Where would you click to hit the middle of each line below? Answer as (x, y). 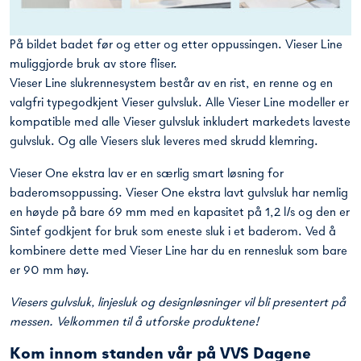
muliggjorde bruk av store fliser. (93, 64)
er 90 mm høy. (50, 270)
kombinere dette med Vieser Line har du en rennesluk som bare (178, 251)
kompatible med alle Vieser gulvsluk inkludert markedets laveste (180, 122)
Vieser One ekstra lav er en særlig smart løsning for (147, 174)
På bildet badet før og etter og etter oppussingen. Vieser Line (176, 45)
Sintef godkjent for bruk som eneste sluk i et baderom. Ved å (173, 232)
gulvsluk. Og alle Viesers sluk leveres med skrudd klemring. (164, 141)
